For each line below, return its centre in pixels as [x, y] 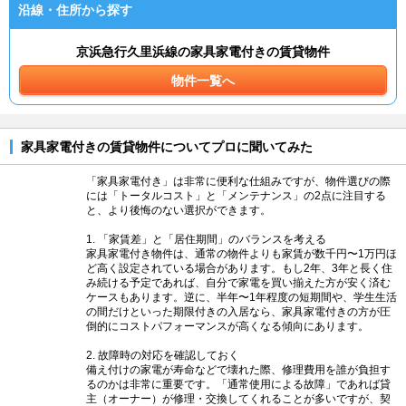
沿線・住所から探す [75, 10]
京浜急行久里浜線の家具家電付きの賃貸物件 [203, 52]
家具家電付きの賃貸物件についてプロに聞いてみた [166, 146]
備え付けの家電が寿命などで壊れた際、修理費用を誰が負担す [238, 369]
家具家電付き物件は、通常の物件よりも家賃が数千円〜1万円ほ [242, 253]
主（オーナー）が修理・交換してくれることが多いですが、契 [238, 398]
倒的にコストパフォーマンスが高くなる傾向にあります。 [227, 326]
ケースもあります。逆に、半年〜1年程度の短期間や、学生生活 [242, 297]
